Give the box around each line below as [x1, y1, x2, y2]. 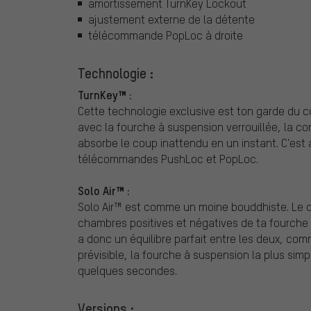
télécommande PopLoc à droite [88, 27, 243, 42]
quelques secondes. [78, 262, 177, 278]
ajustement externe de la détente [88, 11, 255, 26]
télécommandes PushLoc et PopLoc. [78, 151, 258, 166]
